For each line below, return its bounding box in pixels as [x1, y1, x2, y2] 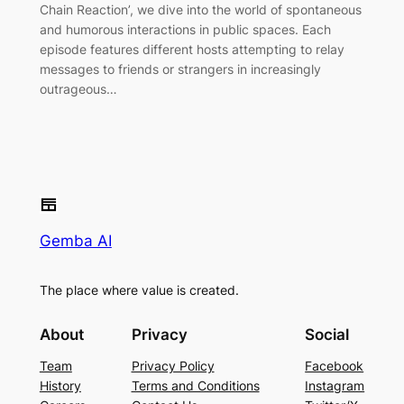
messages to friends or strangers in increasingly [39, 60, 321, 77]
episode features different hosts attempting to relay [39, 41, 344, 57]
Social [305, 326, 350, 344]
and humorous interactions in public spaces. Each [39, 21, 331, 37]
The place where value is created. [39, 282, 239, 298]
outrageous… [39, 80, 117, 96]
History [39, 378, 81, 394]
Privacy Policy [131, 358, 215, 374]
